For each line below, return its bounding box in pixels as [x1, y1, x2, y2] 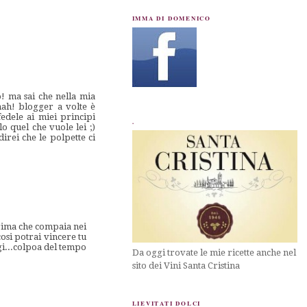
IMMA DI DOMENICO [132, 13, 211, 23]
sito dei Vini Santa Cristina [132, 260, 240, 271]
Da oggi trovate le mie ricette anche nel [132, 247, 296, 258]
